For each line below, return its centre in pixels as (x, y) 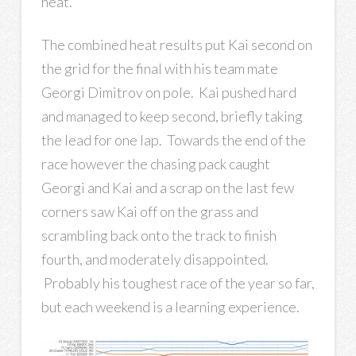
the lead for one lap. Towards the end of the (173, 139)
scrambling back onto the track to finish (159, 235)
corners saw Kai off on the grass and (149, 211)
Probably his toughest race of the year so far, (178, 282)
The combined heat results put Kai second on (176, 44)
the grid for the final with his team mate (159, 68)
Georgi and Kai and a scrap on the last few (167, 187)
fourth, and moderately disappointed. (155, 259)
